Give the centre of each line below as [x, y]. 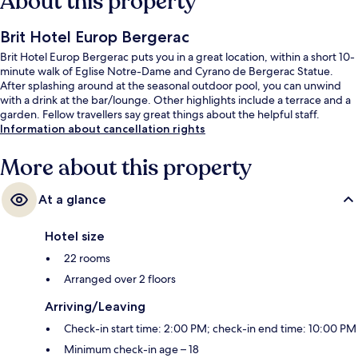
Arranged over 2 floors [120, 279]
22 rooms [87, 259]
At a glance [72, 200]
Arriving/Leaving [95, 307]
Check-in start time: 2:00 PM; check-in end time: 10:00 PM [210, 329]
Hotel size [75, 237]
